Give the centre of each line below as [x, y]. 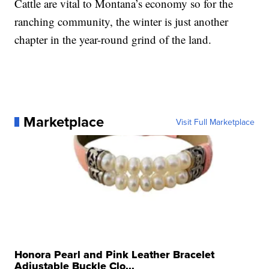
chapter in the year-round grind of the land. [113, 39]
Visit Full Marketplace [215, 122]
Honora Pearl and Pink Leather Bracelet [115, 254]
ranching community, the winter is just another [122, 21]
